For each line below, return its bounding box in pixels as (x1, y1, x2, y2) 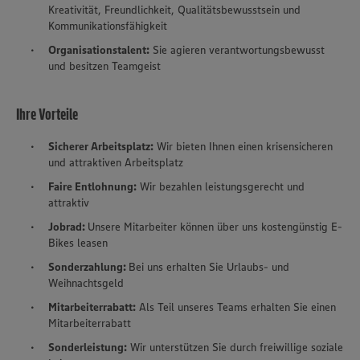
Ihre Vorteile (16, 104, 78, 125)
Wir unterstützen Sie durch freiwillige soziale (130, 340, 343, 355)
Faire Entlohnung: (48, 179, 137, 194)
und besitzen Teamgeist (48, 59, 161, 74)
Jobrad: (48, 219, 85, 235)
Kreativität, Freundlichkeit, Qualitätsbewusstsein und (48, 2, 301, 18)
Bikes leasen (48, 235, 108, 251)
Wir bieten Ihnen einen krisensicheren (157, 139, 333, 154)
